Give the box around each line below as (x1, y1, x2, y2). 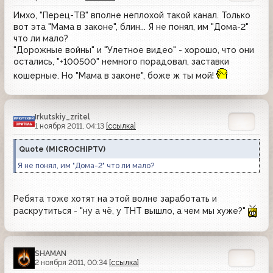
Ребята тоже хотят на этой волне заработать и (13, 194, 217, 204)
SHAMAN (35, 249, 66, 258)
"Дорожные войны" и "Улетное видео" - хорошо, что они (13, 45, 254, 55)
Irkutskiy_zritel (35, 112, 90, 122)
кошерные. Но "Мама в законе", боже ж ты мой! (13, 71, 216, 81)
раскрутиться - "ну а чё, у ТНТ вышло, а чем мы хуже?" (13, 205, 248, 216)
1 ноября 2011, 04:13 (35, 121, 106, 131)
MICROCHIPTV (49, 144, 103, 154)
